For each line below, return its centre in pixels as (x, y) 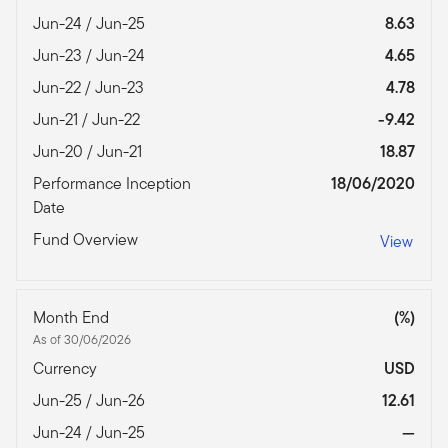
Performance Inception (112, 184)
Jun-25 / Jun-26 (91, 401)
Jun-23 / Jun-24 (91, 56)
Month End (73, 318)
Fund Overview (87, 240)
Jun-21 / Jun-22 (88, 120)
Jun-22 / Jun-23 (90, 88)
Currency (67, 369)
